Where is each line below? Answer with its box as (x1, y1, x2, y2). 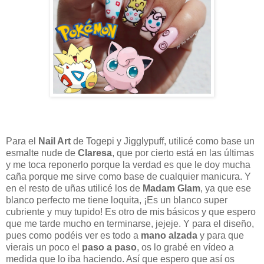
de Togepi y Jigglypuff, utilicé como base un (71, 136, 255, 146)
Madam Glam (143, 183, 200, 193)
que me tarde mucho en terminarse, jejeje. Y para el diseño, (6, 218, 254, 229)
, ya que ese (200, 183, 251, 193)
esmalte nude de (6, 147, 78, 158)
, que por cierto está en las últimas (112, 147, 254, 158)
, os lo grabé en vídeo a (137, 242, 234, 252)
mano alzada (141, 230, 200, 240)
